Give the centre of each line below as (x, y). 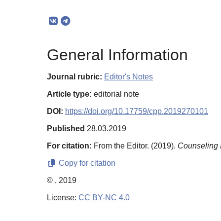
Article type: (69, 94)
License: (63, 198)
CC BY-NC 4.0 (104, 198)
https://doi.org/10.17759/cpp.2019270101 (137, 111)
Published (66, 129)
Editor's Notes (129, 77)
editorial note (115, 94)
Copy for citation (86, 163)
